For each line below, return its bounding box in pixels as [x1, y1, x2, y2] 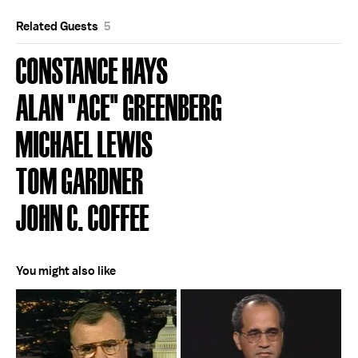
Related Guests [16, 18, 101, 34]
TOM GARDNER [16, 161, 144, 198]
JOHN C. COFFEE [16, 197, 149, 235]
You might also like [16, 263, 116, 279]
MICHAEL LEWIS [16, 124, 153, 161]
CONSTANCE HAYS [16, 50, 169, 88]
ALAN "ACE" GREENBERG [16, 87, 222, 125]
